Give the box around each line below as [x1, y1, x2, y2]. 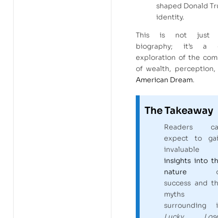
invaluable [164, 145, 200, 154]
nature [164, 167, 187, 176]
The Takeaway [145, 104, 213, 117]
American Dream [136, 75, 193, 85]
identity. [156, 13, 184, 22]
